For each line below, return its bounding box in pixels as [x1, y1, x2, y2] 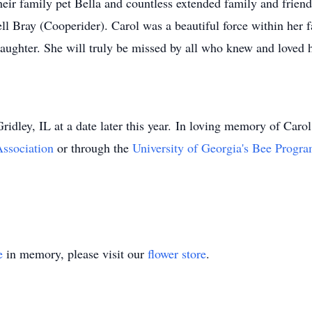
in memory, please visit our [3, 245, 148, 262]
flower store [148, 245, 206, 262]
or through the [57, 139, 132, 156]
